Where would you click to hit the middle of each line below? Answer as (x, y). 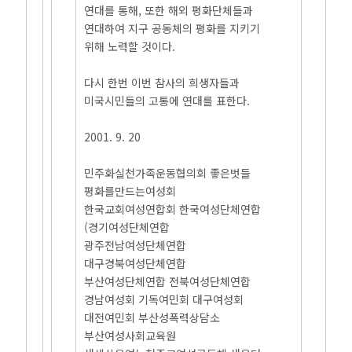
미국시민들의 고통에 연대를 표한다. (167, 101)
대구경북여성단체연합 (136, 263)
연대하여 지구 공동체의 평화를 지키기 (172, 28)
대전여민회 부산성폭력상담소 (152, 317)
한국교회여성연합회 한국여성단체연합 (173, 209)
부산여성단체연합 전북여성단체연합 (168, 281)
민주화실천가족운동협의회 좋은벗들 (168, 173)
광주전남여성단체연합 (136, 245)
